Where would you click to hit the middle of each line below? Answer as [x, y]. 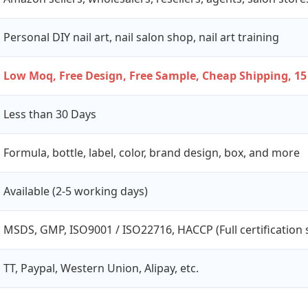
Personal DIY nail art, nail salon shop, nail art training [141, 37]
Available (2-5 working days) [76, 191]
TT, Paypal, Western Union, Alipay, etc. [101, 268]
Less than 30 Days [50, 114]
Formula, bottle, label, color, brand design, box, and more [152, 152]
